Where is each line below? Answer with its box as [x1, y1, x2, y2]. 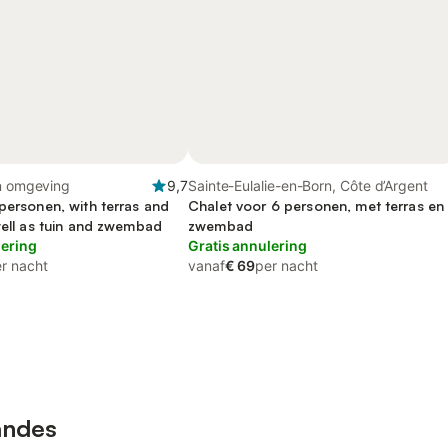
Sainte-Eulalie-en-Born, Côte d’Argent [188, 177, 428, 194]
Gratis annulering [188, 237, 307, 254]
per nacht [255, 257, 318, 274]
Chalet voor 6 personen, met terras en [188, 197, 445, 214]
